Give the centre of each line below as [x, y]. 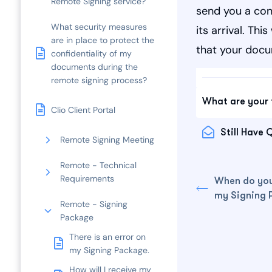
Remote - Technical [98, 165]
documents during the [94, 67]
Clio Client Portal [83, 110]
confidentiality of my [91, 53]
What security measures [99, 27]
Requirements [87, 178]
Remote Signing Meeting [107, 140]
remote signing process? [99, 80]
